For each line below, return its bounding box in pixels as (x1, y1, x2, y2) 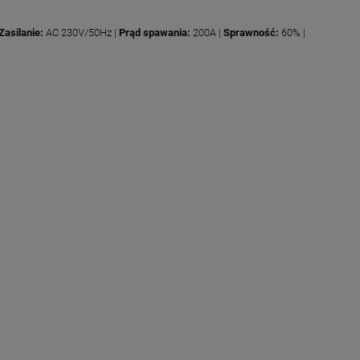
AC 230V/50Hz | (43, 27, 119, 39)
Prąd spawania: (119, 27, 190, 39)
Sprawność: (223, 27, 279, 39)
